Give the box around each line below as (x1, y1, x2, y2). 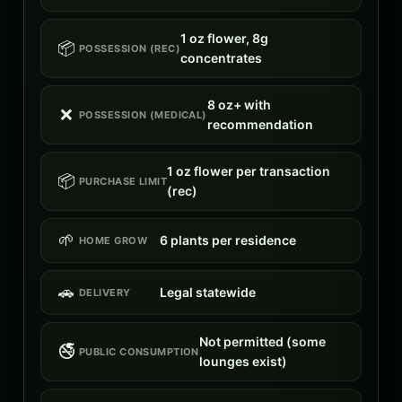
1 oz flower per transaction (167, 163, 331, 179)
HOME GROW (79, 233, 147, 247)
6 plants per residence (160, 232, 296, 249)
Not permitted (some (198, 334, 326, 350)
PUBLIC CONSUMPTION (79, 345, 199, 358)
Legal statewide (160, 284, 256, 301)
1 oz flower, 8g (180, 31, 269, 47)
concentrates (180, 50, 263, 66)
